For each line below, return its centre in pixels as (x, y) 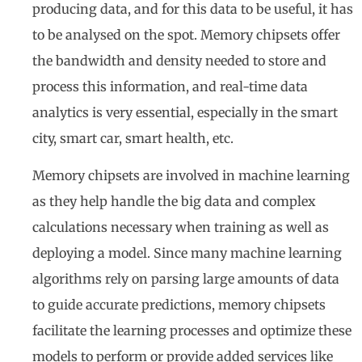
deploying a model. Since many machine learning (187, 253)
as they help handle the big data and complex (174, 202)
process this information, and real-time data (170, 86)
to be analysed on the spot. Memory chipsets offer (186, 34)
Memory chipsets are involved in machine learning (191, 176)
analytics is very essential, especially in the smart (185, 112)
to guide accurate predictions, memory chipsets (179, 305)
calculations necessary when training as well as (181, 227)
